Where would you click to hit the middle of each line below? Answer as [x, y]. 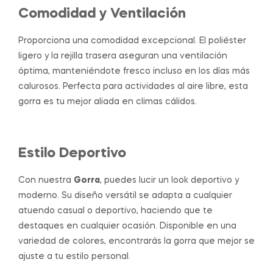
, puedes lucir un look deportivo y [169, 181]
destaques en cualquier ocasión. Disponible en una [127, 226]
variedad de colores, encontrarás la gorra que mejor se [136, 242]
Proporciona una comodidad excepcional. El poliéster [132, 41]
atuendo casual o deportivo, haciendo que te [115, 211]
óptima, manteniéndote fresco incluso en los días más [134, 71]
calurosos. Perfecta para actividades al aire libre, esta [133, 86]
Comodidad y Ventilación [102, 14]
